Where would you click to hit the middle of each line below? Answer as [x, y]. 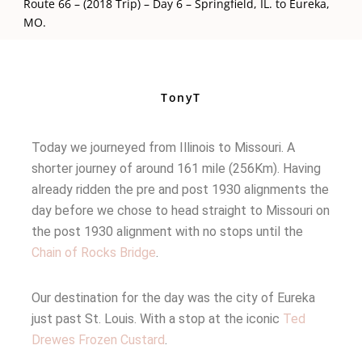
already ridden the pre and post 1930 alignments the [180, 189]
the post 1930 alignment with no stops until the [167, 231]
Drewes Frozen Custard [98, 339]
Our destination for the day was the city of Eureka [173, 297]
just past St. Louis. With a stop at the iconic [157, 318]
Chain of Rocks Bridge [94, 252]
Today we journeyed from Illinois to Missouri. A [163, 147]
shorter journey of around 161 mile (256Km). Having [176, 168]
